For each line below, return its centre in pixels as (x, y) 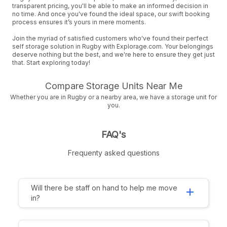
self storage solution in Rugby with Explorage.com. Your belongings (113, 46)
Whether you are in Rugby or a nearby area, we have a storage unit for (113, 97)
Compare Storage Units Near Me (113, 86)
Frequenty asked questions (113, 153)
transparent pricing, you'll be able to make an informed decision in (110, 6)
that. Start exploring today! (51, 63)
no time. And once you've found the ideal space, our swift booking (111, 14)
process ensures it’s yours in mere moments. (79, 22)
